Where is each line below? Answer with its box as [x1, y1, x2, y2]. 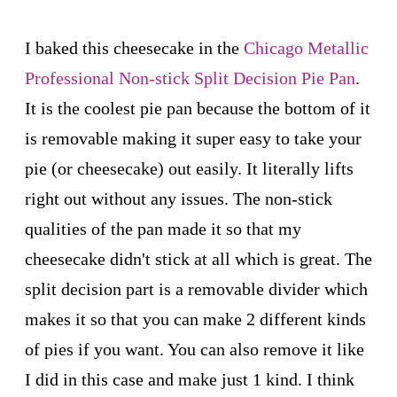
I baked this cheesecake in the [25, 37, 244, 58]
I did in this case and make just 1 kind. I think [25, 369, 354, 389]
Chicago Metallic [244, 37, 369, 58]
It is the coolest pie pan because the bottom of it [25, 97, 370, 118]
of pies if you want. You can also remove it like [25, 339, 364, 359]
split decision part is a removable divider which [25, 278, 368, 299]
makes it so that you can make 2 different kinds [25, 308, 366, 329]
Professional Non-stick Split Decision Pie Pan [25, 67, 355, 88]
